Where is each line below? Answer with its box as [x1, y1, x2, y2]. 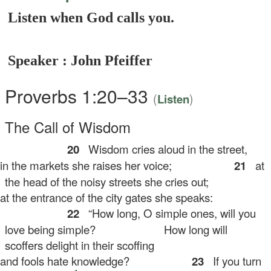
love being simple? [5, 221, 96, 237]
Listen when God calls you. [8, 10, 175, 25]
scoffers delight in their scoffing [5, 237, 155, 253]
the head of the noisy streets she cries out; [5, 174, 209, 189]
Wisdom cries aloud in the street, [82, 141, 248, 157]
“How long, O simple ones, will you [82, 205, 256, 221]
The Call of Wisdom [5, 116, 131, 137]
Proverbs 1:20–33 [5, 83, 154, 109]
